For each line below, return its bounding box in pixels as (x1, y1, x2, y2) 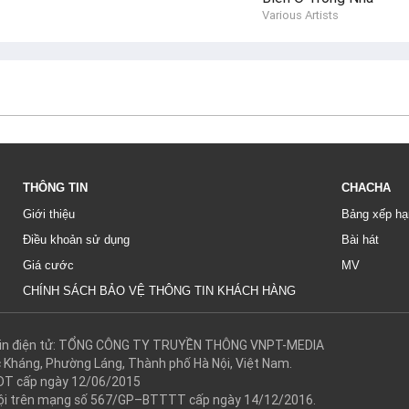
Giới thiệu (23, 206, 75, 221)
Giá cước (23, 257, 74, 272)
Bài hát (341, 232, 379, 246)
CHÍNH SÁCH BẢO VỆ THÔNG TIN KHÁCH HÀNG (23, 283, 296, 298)
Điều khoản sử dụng (23, 232, 130, 246)
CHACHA (341, 180, 391, 194)
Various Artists (261, 6, 339, 23)
